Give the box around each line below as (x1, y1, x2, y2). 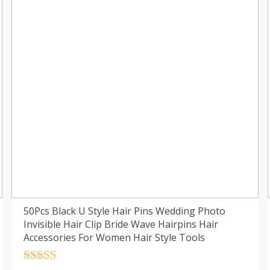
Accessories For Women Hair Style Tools (23, 230, 205, 244)
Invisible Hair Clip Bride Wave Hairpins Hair (23, 217, 218, 231)
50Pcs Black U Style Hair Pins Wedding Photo (23, 204, 225, 218)
